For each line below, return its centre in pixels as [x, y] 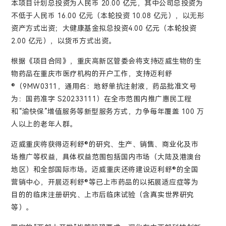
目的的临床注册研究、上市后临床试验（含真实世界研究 [103, 195]
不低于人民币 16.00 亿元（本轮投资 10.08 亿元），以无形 [108, 16]
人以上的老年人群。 [44, 124]
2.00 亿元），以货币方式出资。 [64, 41]
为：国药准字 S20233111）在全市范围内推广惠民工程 [101, 99]
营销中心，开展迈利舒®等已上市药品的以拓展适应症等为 [105, 182]
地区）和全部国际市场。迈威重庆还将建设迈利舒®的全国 [105, 169]
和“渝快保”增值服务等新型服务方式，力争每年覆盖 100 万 [108, 111]
